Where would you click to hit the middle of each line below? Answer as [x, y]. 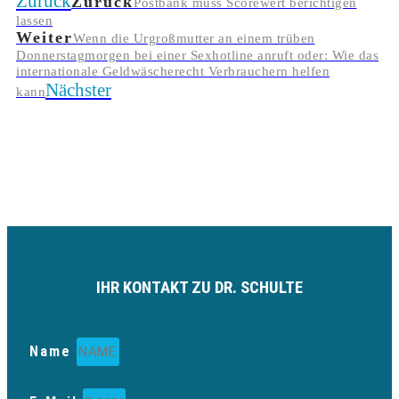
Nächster [78, 90]
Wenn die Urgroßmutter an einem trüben [194, 38]
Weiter [45, 37]
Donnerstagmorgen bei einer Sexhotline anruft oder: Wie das [197, 55]
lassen [34, 20]
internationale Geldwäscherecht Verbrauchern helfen [173, 71]
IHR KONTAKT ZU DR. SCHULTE [199, 288]
